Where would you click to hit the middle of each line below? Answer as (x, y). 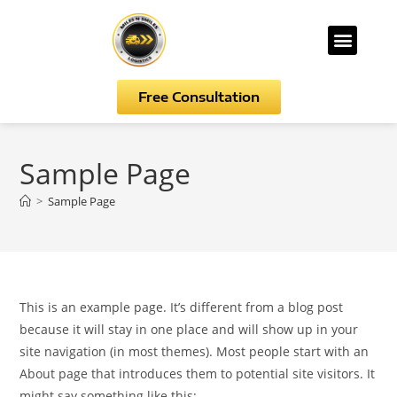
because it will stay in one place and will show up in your (189, 329)
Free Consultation (198, 97)
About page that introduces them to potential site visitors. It (198, 374)
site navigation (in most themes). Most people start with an (195, 351)
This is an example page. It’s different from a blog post (182, 307)
